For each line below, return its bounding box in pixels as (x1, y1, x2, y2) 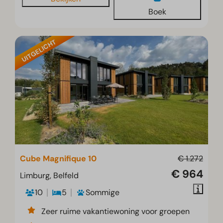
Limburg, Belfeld (20, 170, 79, 181)
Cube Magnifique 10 (20, 153, 97, 164)
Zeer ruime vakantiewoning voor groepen (41, 206, 190, 217)
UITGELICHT (20, 37, 58, 64)
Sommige (86, 187, 120, 198)
